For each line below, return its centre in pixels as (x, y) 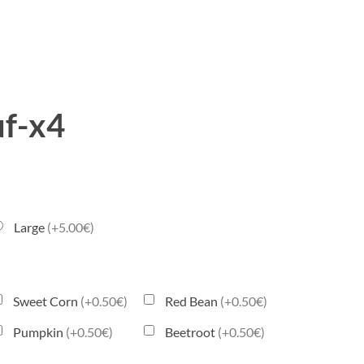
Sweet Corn (47, 301)
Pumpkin (40, 332)
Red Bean (193, 301)
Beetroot (192, 332)
